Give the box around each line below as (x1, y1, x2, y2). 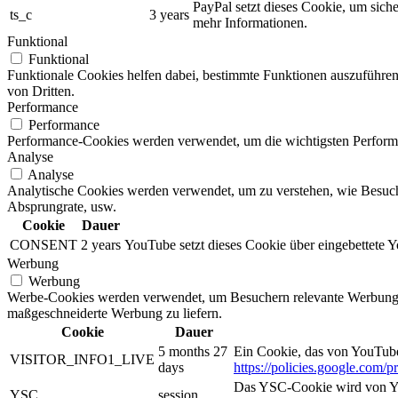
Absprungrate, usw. (7, 199, 116, 215)
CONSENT (10, 237, 77, 253)
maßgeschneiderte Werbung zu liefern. (7, 306, 222, 322)
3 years (149, 7, 189, 23)
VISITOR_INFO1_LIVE (10, 352, 155, 368)
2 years (81, 237, 121, 253)
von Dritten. (7, 84, 75, 99)
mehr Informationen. (193, 15, 307, 31)
